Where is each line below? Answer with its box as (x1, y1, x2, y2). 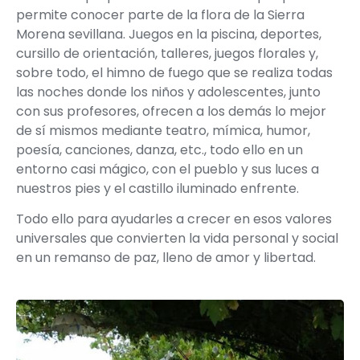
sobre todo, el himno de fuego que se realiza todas (16, 63, 333, 82)
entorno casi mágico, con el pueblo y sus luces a (16, 160, 319, 178)
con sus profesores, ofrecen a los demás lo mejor (16, 102, 326, 121)
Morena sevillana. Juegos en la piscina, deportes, (16, 25, 321, 43)
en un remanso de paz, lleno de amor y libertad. (16, 248, 316, 268)
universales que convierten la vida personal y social (16, 229, 338, 248)
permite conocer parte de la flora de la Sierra (16, 6, 305, 24)
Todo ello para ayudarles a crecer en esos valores (16, 210, 332, 229)
